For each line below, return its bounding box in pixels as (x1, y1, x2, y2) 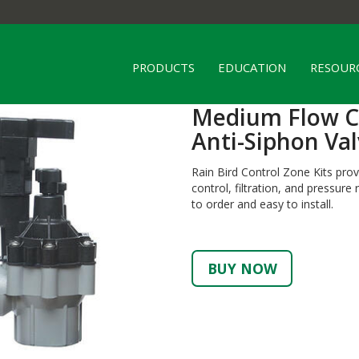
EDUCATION (218, 58, 287, 75)
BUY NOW (207, 258, 277, 278)
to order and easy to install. (192, 196, 333, 212)
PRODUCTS (131, 58, 195, 75)
